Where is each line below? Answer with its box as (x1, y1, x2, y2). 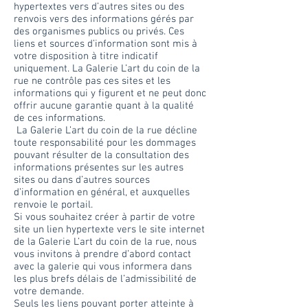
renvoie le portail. (14, 199, 93, 211)
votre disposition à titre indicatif (14, 50, 158, 63)
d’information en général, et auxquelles (14, 186, 190, 199)
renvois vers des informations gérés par (14, 13, 194, 25)
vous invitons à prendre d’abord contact (14, 248, 191, 261)
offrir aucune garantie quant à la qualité (14, 100, 194, 112)
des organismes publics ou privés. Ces (14, 25, 184, 38)
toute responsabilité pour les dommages (14, 137, 196, 149)
